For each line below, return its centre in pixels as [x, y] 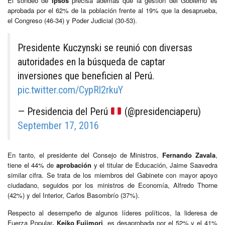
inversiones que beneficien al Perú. [86, 76]
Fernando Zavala [189, 155]
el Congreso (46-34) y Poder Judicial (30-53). [72, 20]
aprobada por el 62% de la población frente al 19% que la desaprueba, [113, 10]
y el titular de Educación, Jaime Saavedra [154, 165]
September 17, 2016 [58, 125]
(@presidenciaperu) [161, 111]
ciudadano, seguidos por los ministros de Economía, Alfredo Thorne [113, 185]
